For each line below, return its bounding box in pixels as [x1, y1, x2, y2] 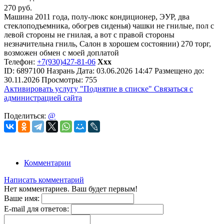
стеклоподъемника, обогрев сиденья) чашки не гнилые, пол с [4, 21, 214, 30]
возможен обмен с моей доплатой [4, 48, 119, 57]
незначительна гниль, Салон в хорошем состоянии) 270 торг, [4, 39, 211, 48]
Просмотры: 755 [41, 75, 97, 84]
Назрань [46, 66, 74, 75]
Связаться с [154, 84, 193, 93]
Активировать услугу [4, 84, 80, 93]
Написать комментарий [4, 175, 84, 184]
